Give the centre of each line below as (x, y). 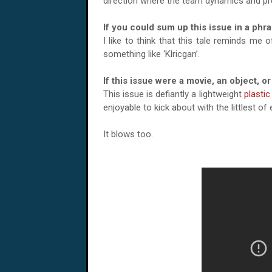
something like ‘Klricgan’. (151, 54)
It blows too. (128, 134)
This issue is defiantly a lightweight (174, 94)
